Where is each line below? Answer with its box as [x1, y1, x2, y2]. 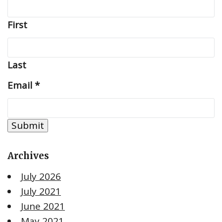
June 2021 [21, 200, 65, 213]
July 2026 [21, 170, 61, 183]
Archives [7, 150, 49, 162]
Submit [11, 119, 44, 132]
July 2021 [21, 185, 61, 198]
